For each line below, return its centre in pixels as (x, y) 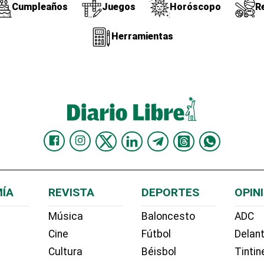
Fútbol (156, 234)
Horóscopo (195, 7)
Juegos (119, 7)
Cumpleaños (40, 7)
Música (65, 217)
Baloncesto (168, 217)
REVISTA (71, 192)
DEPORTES (170, 192)
